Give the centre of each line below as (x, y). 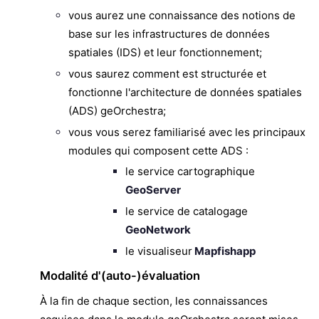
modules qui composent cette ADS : (158, 150)
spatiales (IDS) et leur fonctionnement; (165, 53)
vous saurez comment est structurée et (167, 73)
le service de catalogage (187, 211)
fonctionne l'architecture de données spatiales (185, 92)
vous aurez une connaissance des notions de (182, 16)
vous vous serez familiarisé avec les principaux (187, 132)
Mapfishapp (224, 251)
